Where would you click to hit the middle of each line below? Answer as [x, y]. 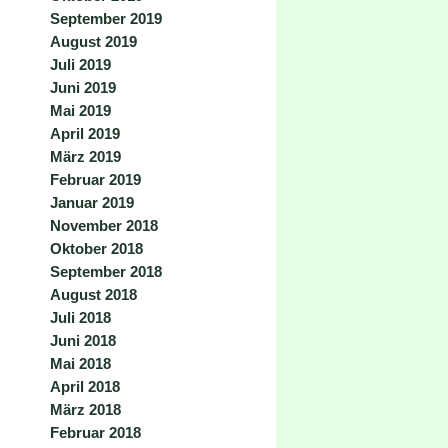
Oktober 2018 [96, 248]
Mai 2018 [80, 363]
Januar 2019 [92, 202]
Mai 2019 [80, 110]
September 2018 [106, 271]
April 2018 [85, 386]
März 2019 [85, 156]
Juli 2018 [80, 317]
